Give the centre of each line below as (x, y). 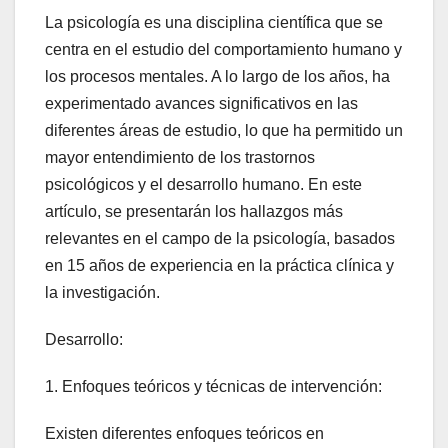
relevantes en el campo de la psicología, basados (220, 238)
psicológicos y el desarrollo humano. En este (203, 184)
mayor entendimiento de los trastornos (180, 157)
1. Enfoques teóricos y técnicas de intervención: (213, 386)
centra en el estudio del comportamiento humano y (223, 49)
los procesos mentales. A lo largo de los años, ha (217, 76)
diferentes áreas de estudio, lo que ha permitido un (224, 130)
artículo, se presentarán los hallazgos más (194, 211)
